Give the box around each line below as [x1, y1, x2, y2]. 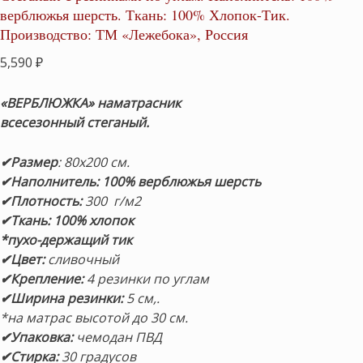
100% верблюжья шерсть [102, 173, 261, 191]
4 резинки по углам [83, 270, 209, 288]
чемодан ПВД [73, 328, 162, 347]
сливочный [45, 250, 119, 269]
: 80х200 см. [58, 153, 130, 172]
